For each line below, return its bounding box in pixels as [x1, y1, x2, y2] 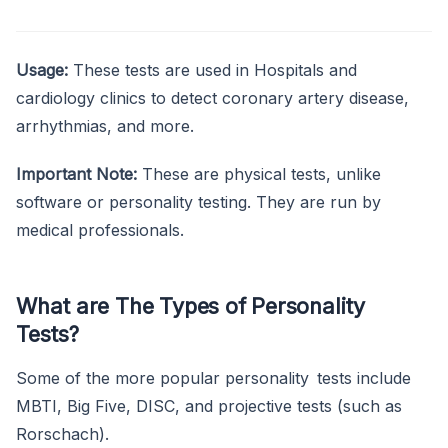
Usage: [16, 59, 68, 80]
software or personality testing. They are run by [16, 191, 381, 212]
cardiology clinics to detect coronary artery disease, [16, 87, 409, 108]
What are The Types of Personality [16, 292, 365, 319]
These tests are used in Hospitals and [68, 59, 357, 80]
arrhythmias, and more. [16, 115, 194, 136]
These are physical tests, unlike [137, 163, 381, 184]
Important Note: [16, 163, 137, 184]
